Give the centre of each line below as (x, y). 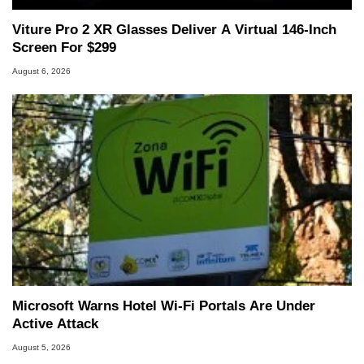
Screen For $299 (64, 48)
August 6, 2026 (41, 71)
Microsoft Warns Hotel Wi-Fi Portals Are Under (164, 306)
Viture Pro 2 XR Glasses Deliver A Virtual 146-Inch (174, 30)
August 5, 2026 (41, 347)
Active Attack (55, 324)
